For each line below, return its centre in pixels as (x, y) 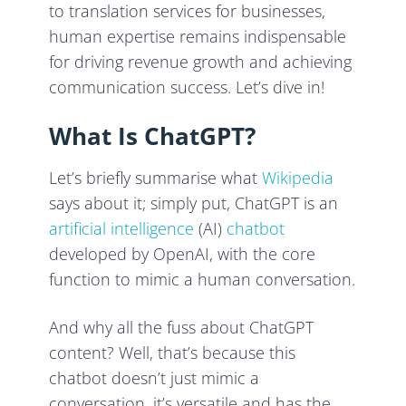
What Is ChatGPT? (153, 136)
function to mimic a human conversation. (203, 280)
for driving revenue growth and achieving (201, 62)
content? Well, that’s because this (173, 353)
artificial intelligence (122, 229)
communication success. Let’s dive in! (187, 87)
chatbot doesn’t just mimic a (155, 378)
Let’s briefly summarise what (156, 178)
